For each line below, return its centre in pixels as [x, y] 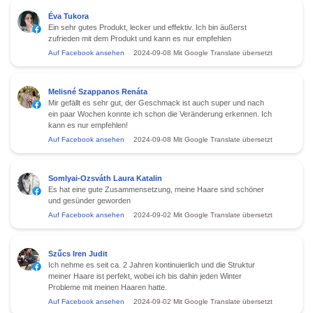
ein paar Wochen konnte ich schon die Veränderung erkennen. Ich [160, 114]
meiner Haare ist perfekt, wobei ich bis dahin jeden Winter [145, 276]
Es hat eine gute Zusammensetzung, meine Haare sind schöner [156, 189]
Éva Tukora [68, 16]
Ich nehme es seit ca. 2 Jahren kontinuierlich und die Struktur [152, 264]
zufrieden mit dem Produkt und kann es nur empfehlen [140, 38]
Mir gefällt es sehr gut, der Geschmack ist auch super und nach [156, 102]
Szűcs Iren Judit [78, 253]
